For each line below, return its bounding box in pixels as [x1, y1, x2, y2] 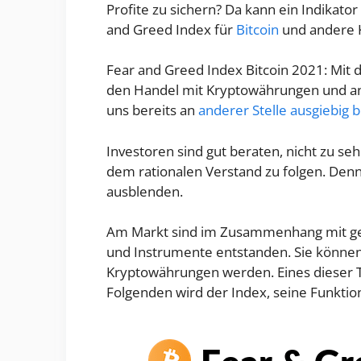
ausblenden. [106, 181, 183, 201]
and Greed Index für [106, 19, 236, 39]
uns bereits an [106, 101, 198, 120]
